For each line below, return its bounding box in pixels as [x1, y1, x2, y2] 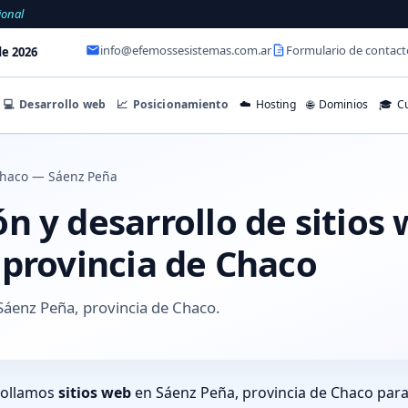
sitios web [58, 382, 131, 403]
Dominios [315, 97, 368, 113]
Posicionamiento [129, 96, 229, 112]
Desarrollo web [16, 96, 107, 112]
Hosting [253, 97, 297, 113]
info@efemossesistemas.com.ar [100, 42, 271, 59]
